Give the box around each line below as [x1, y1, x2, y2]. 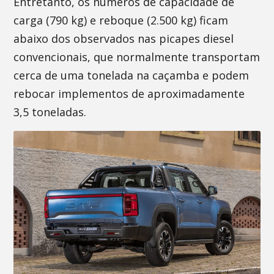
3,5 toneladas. [13, 105, 87, 119]
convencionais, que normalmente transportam [13, 50, 261, 64]
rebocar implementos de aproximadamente [13, 86, 245, 101]
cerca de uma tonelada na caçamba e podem [13, 68, 250, 83]
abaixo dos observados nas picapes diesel [13, 31, 234, 46]
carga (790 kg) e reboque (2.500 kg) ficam [13, 13, 229, 28]
